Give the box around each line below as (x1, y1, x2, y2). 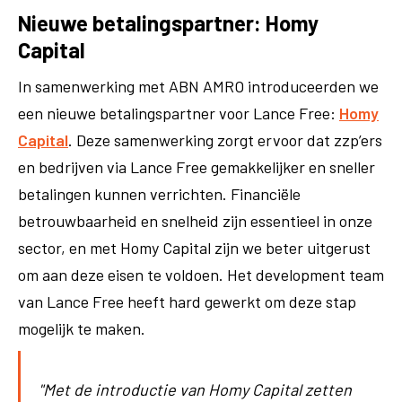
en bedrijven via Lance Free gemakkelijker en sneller (18, 156, 375, 177)
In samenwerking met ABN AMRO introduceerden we (18, 75, 379, 96)
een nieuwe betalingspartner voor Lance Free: (18, 102, 339, 123)
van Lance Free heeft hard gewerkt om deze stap (18, 291, 356, 311)
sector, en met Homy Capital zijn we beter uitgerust (18, 237, 371, 258)
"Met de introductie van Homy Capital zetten (39, 379, 352, 399)
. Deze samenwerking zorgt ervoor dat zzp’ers (68, 129, 382, 150)
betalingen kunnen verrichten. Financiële (18, 183, 301, 204)
